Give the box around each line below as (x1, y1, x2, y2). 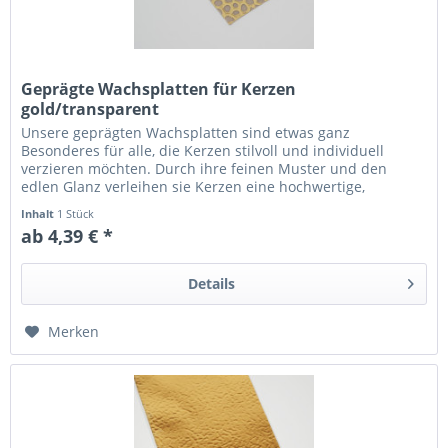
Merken (48, 321, 100, 341)
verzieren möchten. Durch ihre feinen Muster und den (21, 158, 388, 178)
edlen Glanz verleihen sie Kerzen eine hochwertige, (21, 176, 366, 196)
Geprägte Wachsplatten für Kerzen (21, 77, 297, 100)
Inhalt (21, 205, 58, 221)
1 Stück (57, 205, 95, 221)
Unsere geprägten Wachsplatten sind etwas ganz (21, 122, 351, 142)
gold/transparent (21, 97, 160, 120)
